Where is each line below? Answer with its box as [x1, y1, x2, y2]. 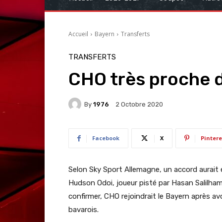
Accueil [68, 30, 88, 39]
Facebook [92, 134, 119, 142]
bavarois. [68, 205, 99, 215]
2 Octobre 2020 [115, 101, 163, 109]
